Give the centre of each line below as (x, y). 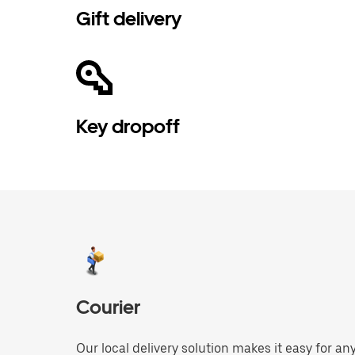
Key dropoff (128, 126)
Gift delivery (129, 19)
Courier (108, 307)
